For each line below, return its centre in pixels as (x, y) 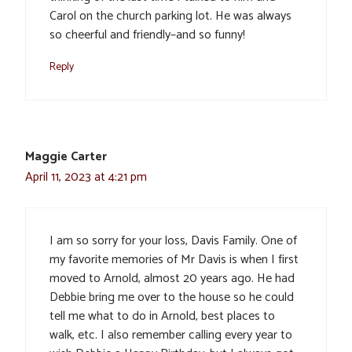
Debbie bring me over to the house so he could (172, 298)
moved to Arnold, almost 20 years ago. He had (172, 279)
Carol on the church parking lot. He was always (170, 16)
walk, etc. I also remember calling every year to (171, 335)
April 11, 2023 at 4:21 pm (86, 178)
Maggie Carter (66, 157)
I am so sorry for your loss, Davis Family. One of (173, 241)
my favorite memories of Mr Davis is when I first (174, 260)
